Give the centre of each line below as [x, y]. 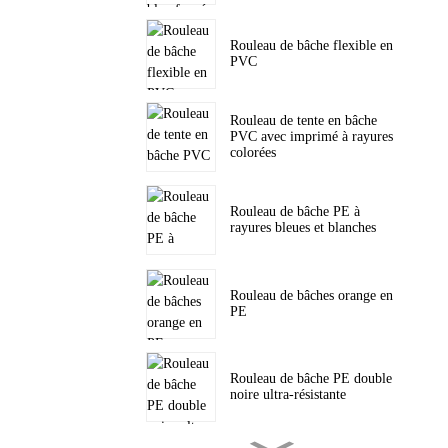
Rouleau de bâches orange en [311, 295]
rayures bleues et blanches [303, 228]
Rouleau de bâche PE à [295, 212]
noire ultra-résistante [288, 395]
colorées [253, 153]
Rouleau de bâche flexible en [311, 45]
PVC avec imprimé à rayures [311, 137]
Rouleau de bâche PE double [311, 379]
